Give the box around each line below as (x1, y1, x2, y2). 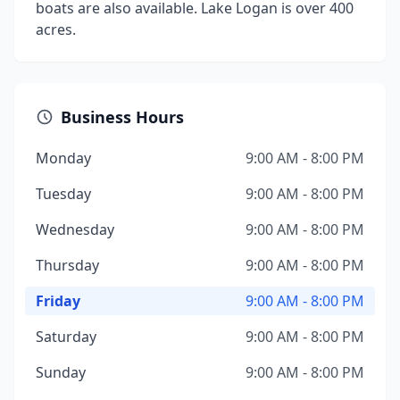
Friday (36, 291, 80, 311)
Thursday (36, 255, 99, 275)
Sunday (36, 362, 86, 382)
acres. (36, 20, 76, 39)
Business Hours (61, 106, 184, 128)
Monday (36, 148, 91, 168)
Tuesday (36, 184, 91, 204)
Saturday (36, 327, 96, 346)
